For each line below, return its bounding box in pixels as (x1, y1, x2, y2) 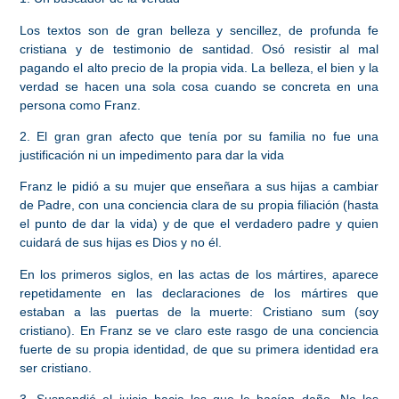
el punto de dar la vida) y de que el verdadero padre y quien (19, 216, 379, 232)
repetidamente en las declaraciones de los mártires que (19, 285, 379, 300)
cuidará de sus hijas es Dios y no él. (19, 235, 222, 250)
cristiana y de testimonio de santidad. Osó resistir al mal (19, 41, 379, 56)
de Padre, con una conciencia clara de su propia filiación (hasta (19, 198, 379, 213)
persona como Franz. (19, 97, 141, 112)
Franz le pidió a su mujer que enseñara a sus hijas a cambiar (19, 179, 379, 194)
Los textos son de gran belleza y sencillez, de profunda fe (19, 22, 379, 37)
